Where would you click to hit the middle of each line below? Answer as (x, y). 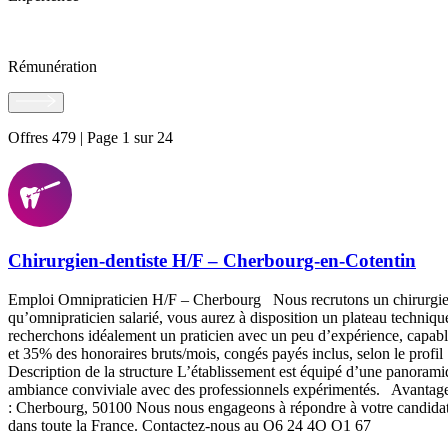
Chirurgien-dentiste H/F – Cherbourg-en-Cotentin (212, 261)
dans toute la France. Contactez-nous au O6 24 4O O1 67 (189, 425)
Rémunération (52, 66)
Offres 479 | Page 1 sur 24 (90, 138)
